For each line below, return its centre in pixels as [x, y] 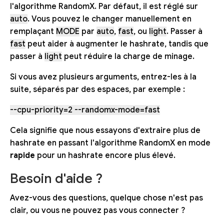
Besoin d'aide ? [56, 179]
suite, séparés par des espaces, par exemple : [97, 90]
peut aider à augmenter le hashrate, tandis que [117, 44]
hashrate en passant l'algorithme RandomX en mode [110, 143]
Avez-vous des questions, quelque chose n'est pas [106, 198]
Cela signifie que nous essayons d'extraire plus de [105, 131]
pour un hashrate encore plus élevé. [105, 156]
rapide [22, 156]
